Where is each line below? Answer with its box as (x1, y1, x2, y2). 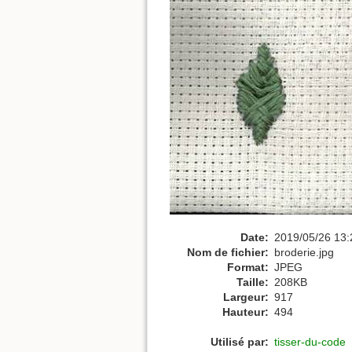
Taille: (236, 275, 269, 288)
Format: (227, 260, 269, 273)
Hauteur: (222, 305, 269, 318)
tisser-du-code (274, 335, 346, 349)
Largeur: (223, 290, 269, 303)
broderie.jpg (274, 245, 334, 258)
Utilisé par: (211, 335, 269, 349)
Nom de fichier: (187, 245, 269, 258)
